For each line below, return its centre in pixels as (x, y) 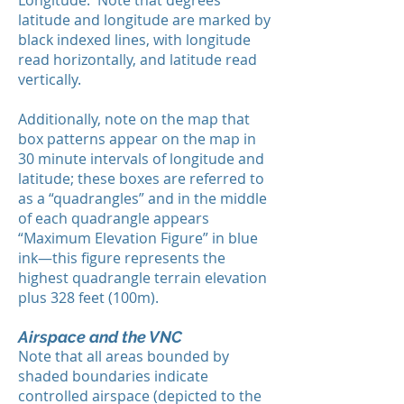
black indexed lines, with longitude (134, 40)
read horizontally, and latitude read (138, 60)
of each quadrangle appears (114, 218)
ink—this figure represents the (122, 258)
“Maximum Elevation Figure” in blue (138, 238)
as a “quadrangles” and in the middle (142, 198)
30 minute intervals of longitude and (141, 159)
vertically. (50, 79)
